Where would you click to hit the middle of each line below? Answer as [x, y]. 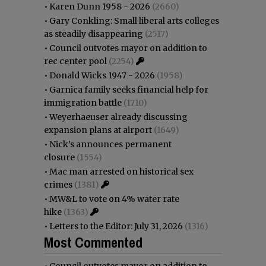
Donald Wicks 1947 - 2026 [102, 75]
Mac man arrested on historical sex [121, 171]
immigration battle [83, 102]
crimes [58, 184]
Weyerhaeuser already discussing [118, 117]
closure [59, 157]
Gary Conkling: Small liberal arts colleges [134, 20]
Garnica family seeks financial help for [129, 89]
